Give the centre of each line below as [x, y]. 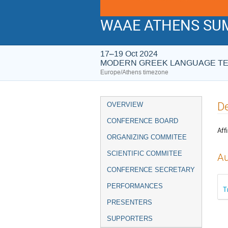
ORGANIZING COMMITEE [147, 137]
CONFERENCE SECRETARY [151, 170]
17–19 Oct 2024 [129, 54]
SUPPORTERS [130, 219]
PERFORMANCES [135, 186]
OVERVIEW [125, 105]
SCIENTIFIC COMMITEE [145, 153]
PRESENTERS [130, 202]
